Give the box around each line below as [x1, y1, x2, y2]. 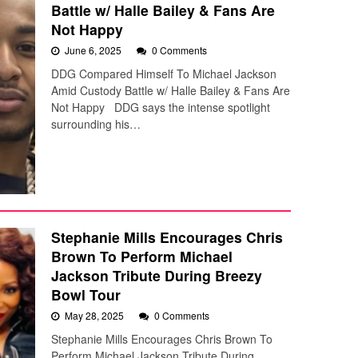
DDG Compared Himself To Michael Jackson [51, 65, 276, 82]
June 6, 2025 [65, 42, 124, 57]
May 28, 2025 [65, 308, 126, 323]
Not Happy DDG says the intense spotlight [51, 98, 270, 115]
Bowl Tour [51, 284, 121, 305]
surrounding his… [51, 115, 141, 132]
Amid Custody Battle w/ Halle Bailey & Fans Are [51, 82, 290, 98]
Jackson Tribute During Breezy [51, 265, 262, 286]
